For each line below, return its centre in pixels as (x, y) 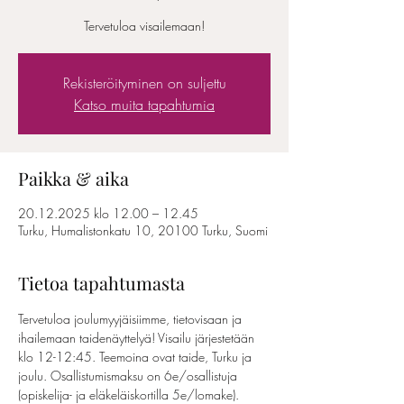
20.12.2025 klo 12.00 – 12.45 (108, 213)
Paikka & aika (73, 178)
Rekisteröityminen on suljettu (144, 83)
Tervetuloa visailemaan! (144, 26)
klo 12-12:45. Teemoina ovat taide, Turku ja (137, 357)
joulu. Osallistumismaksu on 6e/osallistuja (129, 376)
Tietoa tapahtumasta (101, 283)
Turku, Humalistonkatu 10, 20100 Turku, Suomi (143, 230)
